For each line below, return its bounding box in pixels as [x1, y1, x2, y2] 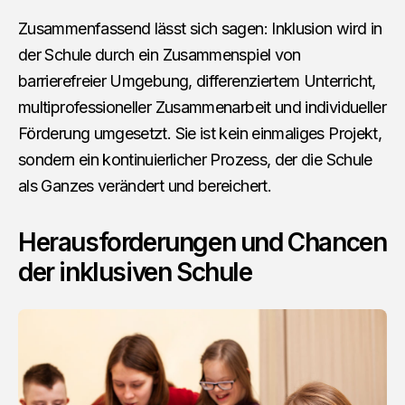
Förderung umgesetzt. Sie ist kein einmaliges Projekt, [18, 123, 382, 143]
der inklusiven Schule [18, 256, 252, 287]
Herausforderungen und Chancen [18, 226, 387, 258]
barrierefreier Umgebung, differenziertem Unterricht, [18, 71, 376, 90]
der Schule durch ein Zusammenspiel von [18, 44, 301, 64]
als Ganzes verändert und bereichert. [18, 175, 271, 195]
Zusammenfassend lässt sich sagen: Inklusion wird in [18, 18, 382, 38]
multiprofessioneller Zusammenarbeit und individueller [18, 97, 387, 117]
